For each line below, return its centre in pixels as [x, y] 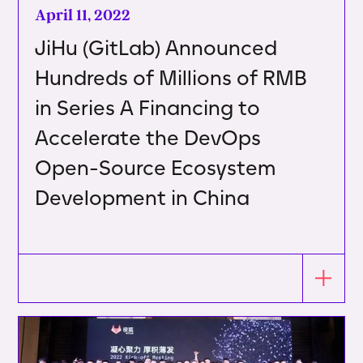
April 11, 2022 [83, 15]
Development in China [143, 197]
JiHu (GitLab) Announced [156, 47]
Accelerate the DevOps [148, 137]
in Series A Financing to [148, 107]
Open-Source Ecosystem [156, 167]
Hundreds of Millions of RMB [171, 77]
